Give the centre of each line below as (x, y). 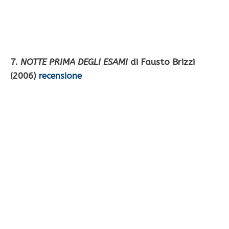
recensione (60, 76)
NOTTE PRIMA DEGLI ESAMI (74, 62)
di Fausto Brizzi (161, 62)
